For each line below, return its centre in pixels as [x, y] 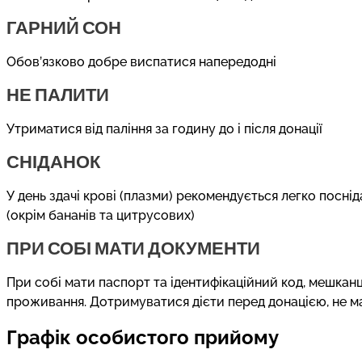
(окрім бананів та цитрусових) [101, 215]
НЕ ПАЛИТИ [58, 94]
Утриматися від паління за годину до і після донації [164, 128]
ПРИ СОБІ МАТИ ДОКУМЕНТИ [133, 247]
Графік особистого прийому [143, 337]
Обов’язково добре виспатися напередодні [141, 61]
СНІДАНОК [53, 161]
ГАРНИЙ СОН [64, 27]
